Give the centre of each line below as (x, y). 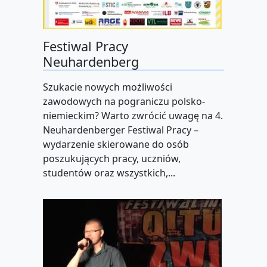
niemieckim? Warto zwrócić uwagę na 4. (133, 116)
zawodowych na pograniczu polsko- (124, 102)
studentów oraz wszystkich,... (109, 173)
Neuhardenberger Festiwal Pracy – (121, 130)
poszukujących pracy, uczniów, (112, 159)
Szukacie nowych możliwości (108, 87)
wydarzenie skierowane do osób (116, 145)
